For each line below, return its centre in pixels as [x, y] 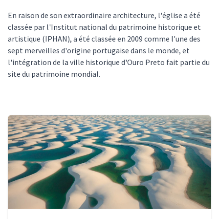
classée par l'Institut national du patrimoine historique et [104, 27]
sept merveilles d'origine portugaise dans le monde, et [99, 50]
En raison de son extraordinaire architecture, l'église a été [104, 15]
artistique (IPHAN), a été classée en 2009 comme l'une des [104, 39]
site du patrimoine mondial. [54, 74]
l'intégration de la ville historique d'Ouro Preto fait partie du [109, 62]
